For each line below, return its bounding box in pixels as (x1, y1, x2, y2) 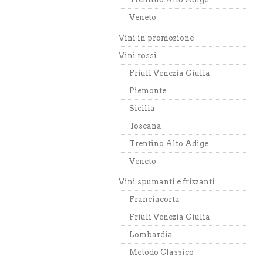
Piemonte (129, 86, 166, 95)
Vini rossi (119, 51, 157, 60)
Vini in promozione (119, 33, 194, 42)
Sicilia (129, 104, 155, 113)
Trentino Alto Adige (129, 139, 208, 148)
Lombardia (129, 230, 173, 239)
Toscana (129, 122, 161, 130)
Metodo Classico (129, 248, 194, 257)
